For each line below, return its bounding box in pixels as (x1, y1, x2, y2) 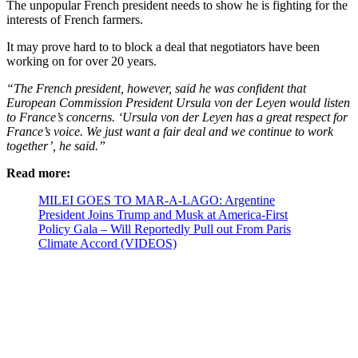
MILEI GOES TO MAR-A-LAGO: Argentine (38, 193, 275, 207)
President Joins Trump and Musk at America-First (38, 207, 288, 221)
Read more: (6, 165, 70, 180)
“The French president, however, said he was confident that (6, 81, 306, 95)
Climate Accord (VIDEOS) (38, 236, 177, 250)
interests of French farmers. (6, 12, 143, 26)
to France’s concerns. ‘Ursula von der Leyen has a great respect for (6, 109, 348, 124)
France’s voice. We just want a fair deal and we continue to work (6, 124, 333, 138)
